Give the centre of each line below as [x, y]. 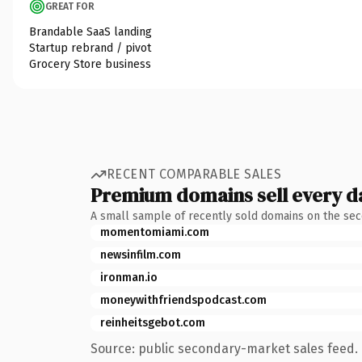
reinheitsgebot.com [153, 322]
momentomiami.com [155, 232]
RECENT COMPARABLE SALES [194, 174]
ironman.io [129, 277]
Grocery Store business [90, 64]
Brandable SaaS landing [90, 32]
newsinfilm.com [141, 255]
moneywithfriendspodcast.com [183, 300]
